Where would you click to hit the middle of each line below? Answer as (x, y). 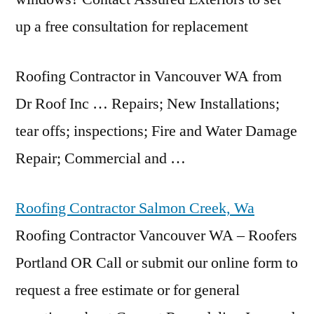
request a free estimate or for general (128, 290)
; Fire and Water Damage (220, 131)
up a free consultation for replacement (132, 27)
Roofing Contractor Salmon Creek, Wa (135, 208)
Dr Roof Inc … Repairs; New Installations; (148, 104)
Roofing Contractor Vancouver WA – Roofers (156, 235)
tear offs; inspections (80, 131)
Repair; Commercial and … (101, 158)
